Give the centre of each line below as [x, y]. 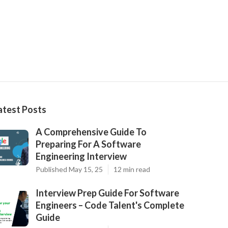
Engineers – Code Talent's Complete [110, 205]
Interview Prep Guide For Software [107, 193]
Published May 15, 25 [69, 169]
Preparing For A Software [88, 144]
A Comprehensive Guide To [91, 132]
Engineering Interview [81, 156]
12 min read [132, 169]
